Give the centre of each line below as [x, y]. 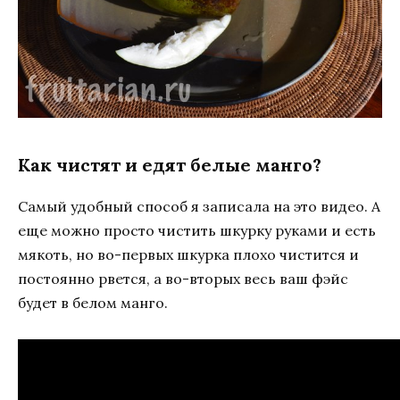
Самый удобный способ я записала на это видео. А [199, 207]
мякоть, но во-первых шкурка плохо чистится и [188, 255]
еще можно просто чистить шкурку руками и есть [197, 231]
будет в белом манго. [93, 303]
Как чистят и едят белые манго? [170, 165]
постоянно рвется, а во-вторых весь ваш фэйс [183, 279]
